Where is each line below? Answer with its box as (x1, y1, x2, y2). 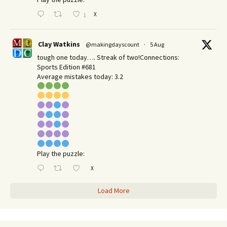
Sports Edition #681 (37, 62, 96, 71)
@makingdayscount (86, 40, 139, 48)
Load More (97, 185, 130, 195)
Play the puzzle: (37, 148, 85, 158)
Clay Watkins (38, 39, 80, 49)
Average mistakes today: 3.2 (37, 71, 123, 81)
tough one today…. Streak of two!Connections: (37, 52, 179, 62)
